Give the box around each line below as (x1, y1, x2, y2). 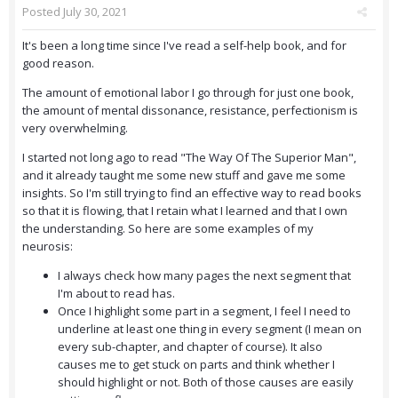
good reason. (22, 55, 94, 72)
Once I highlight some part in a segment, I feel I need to (58, 303, 351, 320)
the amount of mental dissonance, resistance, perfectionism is (22, 102, 358, 119)
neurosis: (22, 238, 73, 255)
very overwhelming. (22, 120, 128, 137)
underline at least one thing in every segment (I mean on (58, 321, 362, 338)
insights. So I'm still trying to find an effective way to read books (22, 185, 362, 202)
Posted (22, 4, 63, 20)
